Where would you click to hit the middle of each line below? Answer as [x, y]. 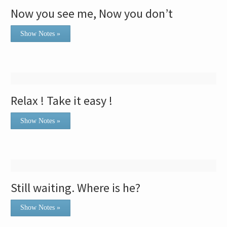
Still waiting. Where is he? [76, 187]
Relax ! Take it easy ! [62, 100]
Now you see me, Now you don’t [92, 13]
